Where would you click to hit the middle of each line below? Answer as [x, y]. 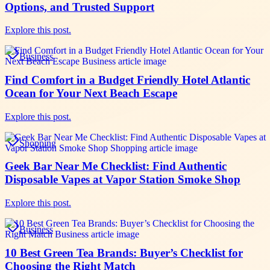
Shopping [38, 143]
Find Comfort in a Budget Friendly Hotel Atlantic [127, 80]
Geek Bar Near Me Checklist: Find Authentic [116, 166]
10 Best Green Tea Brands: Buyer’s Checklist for [124, 253]
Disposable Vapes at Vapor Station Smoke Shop [123, 180]
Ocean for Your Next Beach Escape [91, 93]
